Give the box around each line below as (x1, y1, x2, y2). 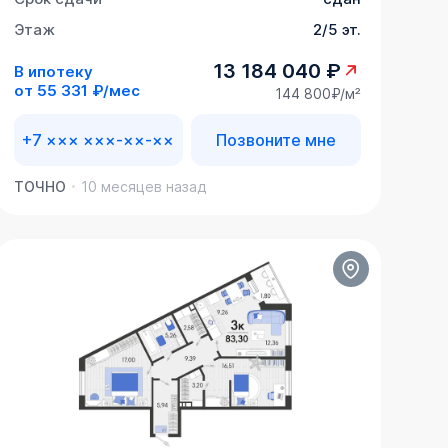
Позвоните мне (215, 130, 336, 151)
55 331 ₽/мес (36, 80, 140, 100)
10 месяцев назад (80, 178, 206, 196)
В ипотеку (13, 61, 93, 81)
